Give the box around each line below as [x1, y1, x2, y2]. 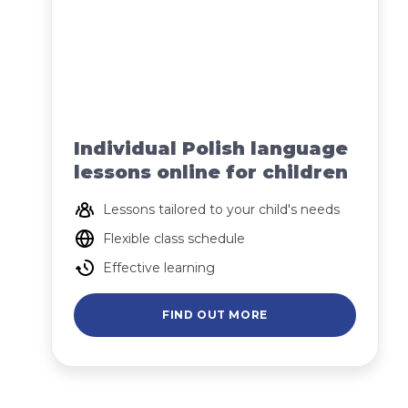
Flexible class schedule [103, 230, 245, 247]
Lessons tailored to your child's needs [103, 201, 340, 218]
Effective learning [103, 260, 215, 276]
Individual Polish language [74, 138, 348, 159]
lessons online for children [74, 161, 348, 183]
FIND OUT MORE [162, 308, 268, 321]
